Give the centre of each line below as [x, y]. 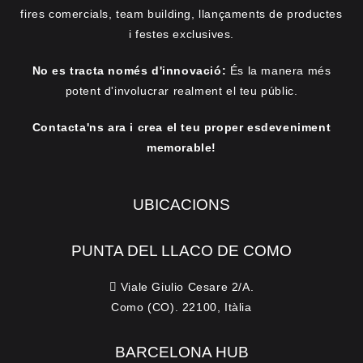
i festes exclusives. [181, 34]
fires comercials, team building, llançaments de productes [181, 14]
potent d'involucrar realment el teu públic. [181, 91]
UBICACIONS [181, 205]
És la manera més [279, 70]
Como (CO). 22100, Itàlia [181, 307]
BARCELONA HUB [181, 352]
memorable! [181, 147]
